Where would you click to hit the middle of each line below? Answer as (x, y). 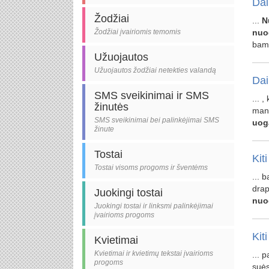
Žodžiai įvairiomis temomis (138, 32)
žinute (104, 129)
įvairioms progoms (124, 215)
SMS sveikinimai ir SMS (152, 95)
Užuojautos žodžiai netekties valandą (155, 70)
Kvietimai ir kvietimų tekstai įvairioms (154, 253)
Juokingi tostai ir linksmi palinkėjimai (154, 206)
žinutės (111, 107)
